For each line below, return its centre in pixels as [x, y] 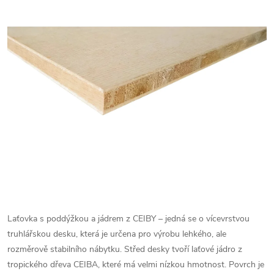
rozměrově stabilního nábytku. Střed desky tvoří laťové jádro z [125, 249]
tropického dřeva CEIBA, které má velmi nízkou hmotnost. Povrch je [136, 264]
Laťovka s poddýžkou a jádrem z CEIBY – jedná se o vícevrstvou [128, 218]
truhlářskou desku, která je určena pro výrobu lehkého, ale [117, 234]
